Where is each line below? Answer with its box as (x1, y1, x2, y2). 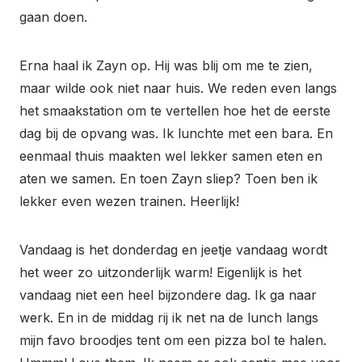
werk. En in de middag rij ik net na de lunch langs (19, 309, 318, 326)
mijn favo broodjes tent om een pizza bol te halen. (19, 331, 326, 348)
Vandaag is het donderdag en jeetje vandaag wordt (19, 241, 327, 258)
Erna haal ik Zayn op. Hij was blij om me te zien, (19, 57, 313, 74)
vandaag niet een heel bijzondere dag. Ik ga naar (19, 286, 317, 303)
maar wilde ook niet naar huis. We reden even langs (19, 79, 337, 96)
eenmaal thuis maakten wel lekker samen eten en (19, 147, 322, 164)
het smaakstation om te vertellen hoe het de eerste (19, 102, 330, 119)
